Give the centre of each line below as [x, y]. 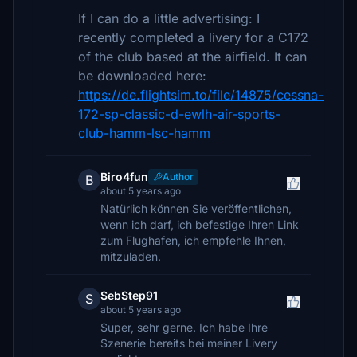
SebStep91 [129, 295]
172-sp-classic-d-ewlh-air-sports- [179, 114]
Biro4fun [124, 177]
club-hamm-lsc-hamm [144, 133]
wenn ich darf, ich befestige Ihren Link [200, 224]
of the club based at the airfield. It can [192, 57]
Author [178, 177]
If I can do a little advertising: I [169, 18]
